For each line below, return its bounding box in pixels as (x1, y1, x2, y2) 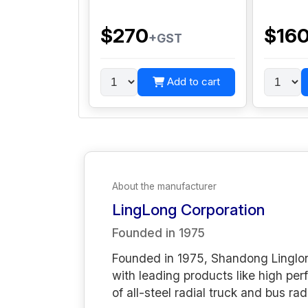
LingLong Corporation (112, 199, 265, 219)
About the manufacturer (112, 180, 217, 192)
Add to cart (167, 75, 220, 89)
